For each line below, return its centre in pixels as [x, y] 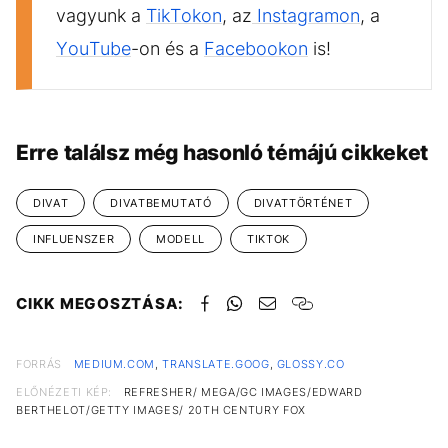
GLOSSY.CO [310, 363]
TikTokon [184, 15]
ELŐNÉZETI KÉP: [64, 391]
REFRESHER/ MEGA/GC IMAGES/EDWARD [243, 391]
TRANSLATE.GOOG [216, 363]
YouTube [93, 48]
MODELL [181, 238]
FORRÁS [39, 363]
